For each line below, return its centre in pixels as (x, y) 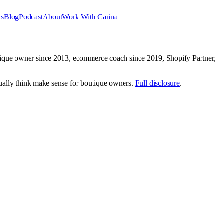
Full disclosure (157, 83)
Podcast (31, 17)
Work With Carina (90, 17)
